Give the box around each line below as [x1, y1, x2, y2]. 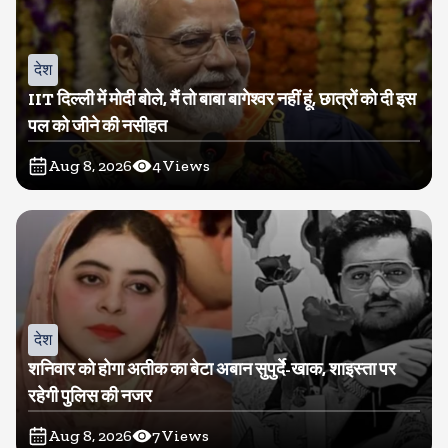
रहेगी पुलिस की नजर [28, 385, 152, 407]
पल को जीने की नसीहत [28, 115, 167, 137]
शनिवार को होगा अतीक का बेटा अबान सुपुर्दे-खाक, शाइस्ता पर [28, 358, 396, 380]
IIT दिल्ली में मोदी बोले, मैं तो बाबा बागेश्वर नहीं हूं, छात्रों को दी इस [28, 88, 416, 110]
